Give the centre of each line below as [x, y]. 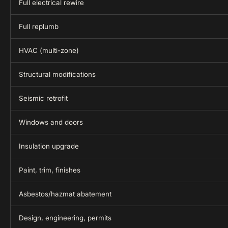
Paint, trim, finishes [50, 170]
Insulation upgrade [49, 146]
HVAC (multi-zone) [49, 50]
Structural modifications [57, 74]
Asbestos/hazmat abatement [65, 194]
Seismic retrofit [43, 98]
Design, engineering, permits [65, 218]
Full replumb [39, 26]
